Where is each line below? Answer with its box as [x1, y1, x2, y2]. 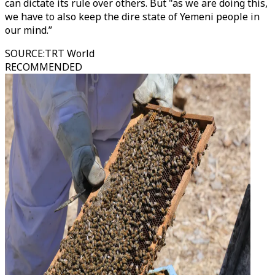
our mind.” [5, 23, 52, 37]
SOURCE [5, 47, 43, 60]
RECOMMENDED [5, 60, 82, 74]
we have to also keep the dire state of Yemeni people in [5, 10, 260, 23]
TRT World [45, 47, 95, 60]
